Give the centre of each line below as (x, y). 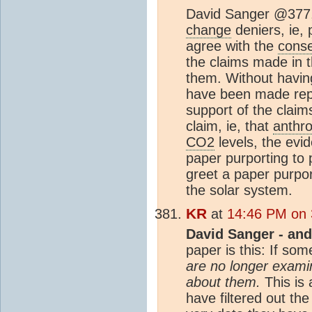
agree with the (232, 46)
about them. (223, 282)
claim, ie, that (229, 126)
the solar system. (239, 190)
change (209, 30)
